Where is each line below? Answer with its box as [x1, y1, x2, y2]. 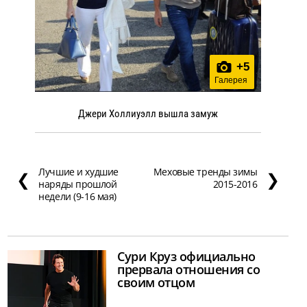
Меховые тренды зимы [153, 165, 258, 179]
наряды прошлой [38, 177, 117, 191]
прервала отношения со [117, 261, 260, 278]
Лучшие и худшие [38, 165, 119, 179]
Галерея [214, 75, 247, 86]
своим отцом [117, 274, 195, 291]
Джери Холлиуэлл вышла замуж [78, 108, 218, 121]
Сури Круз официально [117, 248, 256, 265]
